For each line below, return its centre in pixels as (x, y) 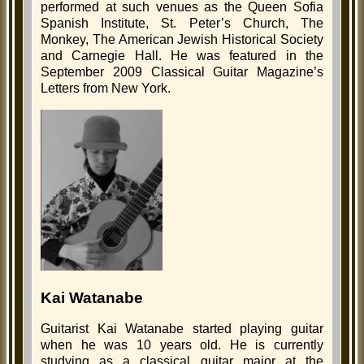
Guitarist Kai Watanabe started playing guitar (182, 329)
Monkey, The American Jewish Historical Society (182, 40)
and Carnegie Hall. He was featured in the (182, 56)
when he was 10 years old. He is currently (182, 345)
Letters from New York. (106, 89)
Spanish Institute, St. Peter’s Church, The (182, 24)
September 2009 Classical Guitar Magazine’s (182, 72)
